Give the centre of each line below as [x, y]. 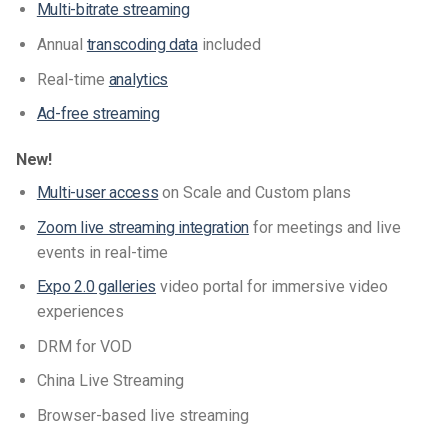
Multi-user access [97, 192]
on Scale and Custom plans [255, 192]
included [229, 44]
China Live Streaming [112, 381]
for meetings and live [324, 227]
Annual [61, 44]
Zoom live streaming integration [142, 227]
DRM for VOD [84, 346]
